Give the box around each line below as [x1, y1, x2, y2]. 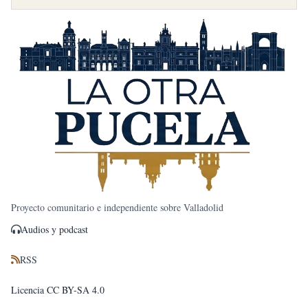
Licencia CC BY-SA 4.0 [11, 283, 104, 296]
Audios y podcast [21, 222, 88, 236]
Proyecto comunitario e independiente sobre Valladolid [11, 200, 223, 214]
